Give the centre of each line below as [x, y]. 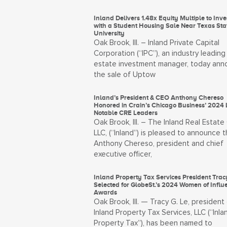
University [109, 33]
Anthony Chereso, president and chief [158, 144]
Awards [105, 192]
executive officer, [123, 154]
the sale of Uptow [124, 75]
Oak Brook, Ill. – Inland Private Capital [156, 43]
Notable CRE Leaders [125, 113]
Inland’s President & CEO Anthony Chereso [158, 98]
